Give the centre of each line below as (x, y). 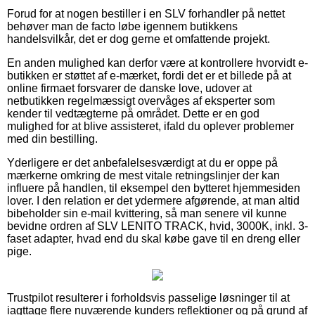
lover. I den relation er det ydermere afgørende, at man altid (153, 200)
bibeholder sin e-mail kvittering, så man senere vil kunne (147, 213)
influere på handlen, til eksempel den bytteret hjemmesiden (154, 188)
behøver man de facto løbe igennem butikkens (122, 26)
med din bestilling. (52, 139)
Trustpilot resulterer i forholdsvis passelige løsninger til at (148, 297)
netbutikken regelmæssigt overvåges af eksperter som (141, 101)
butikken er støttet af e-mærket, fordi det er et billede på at (149, 75)
